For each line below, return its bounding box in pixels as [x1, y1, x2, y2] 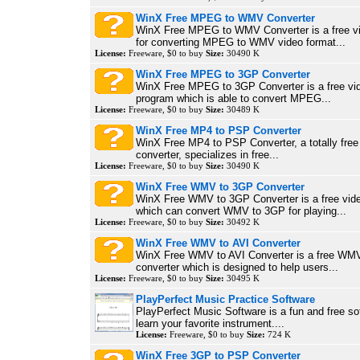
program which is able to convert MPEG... [136, 92, 331, 104]
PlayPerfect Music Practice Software [136, 293, 315, 305]
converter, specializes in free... [136, 149, 279, 161]
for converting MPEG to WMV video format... [136, 36, 346, 48]
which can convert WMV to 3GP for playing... [136, 205, 346, 217]
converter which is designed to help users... [136, 261, 338, 273]
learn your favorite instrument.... [136, 317, 284, 329]
